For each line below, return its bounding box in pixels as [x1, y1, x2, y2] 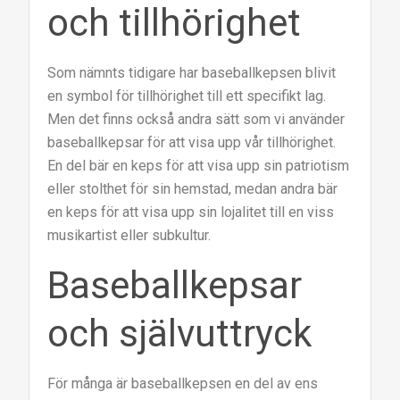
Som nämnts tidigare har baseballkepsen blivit [47, 64, 337, 82]
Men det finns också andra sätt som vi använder [47, 111, 346, 129]
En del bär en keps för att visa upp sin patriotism [47, 157, 350, 175]
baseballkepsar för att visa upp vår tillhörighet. [47, 134, 337, 152]
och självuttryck [47, 312, 312, 356]
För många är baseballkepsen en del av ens [47, 375, 319, 393]
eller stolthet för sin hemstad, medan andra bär [47, 180, 338, 198]
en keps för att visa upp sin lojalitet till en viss [47, 204, 335, 221]
